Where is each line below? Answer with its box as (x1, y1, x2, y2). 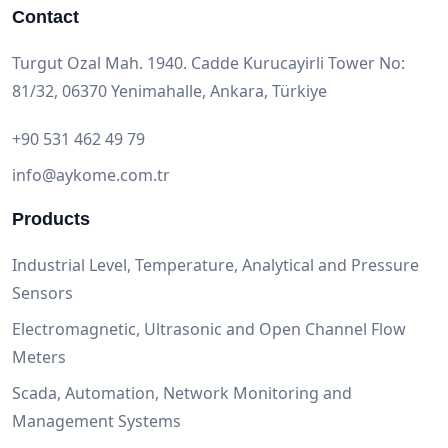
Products (12, 209, 90, 229)
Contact (12, 7, 79, 27)
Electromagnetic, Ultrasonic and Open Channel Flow (12, 318, 406, 340)
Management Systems (12, 410, 181, 432)
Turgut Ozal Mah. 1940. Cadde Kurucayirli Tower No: (12, 52, 405, 74)
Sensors (12, 282, 73, 304)
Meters (12, 346, 66, 368)
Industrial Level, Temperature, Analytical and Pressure (12, 254, 419, 276)
